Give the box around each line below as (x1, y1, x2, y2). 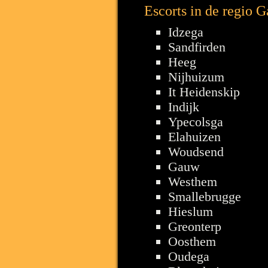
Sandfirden (168, 39, 226, 54)
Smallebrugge (168, 188, 241, 204)
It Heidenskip (168, 84, 240, 99)
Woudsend (168, 144, 224, 159)
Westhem (168, 173, 217, 189)
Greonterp (168, 218, 221, 234)
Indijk (168, 99, 199, 114)
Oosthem (168, 233, 216, 249)
